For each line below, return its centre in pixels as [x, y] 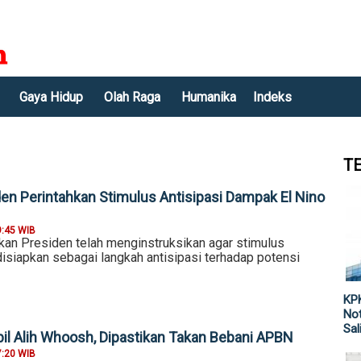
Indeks [272, 97]
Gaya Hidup [51, 97]
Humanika [209, 97]
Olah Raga [132, 97]
